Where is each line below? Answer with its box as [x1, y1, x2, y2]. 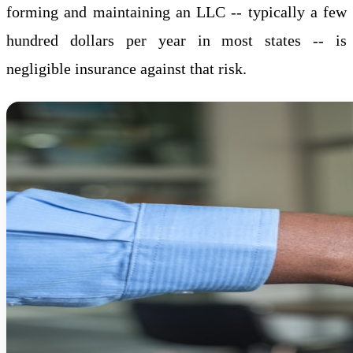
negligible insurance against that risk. [6, 59, 247, 77]
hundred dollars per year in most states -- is [6, 31, 347, 49]
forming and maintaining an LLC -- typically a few [6, 2, 347, 20]
